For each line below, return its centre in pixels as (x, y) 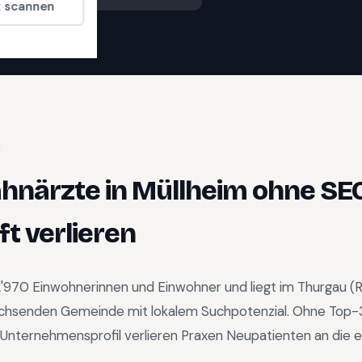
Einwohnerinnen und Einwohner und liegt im (163, 287)
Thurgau (322, 287)
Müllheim (189, 191)
